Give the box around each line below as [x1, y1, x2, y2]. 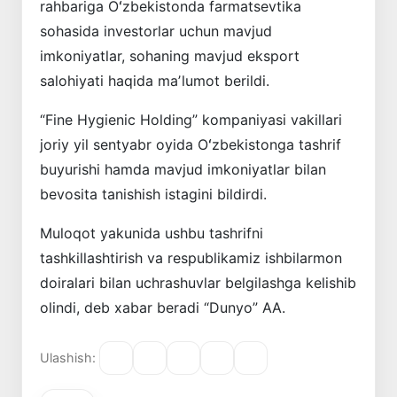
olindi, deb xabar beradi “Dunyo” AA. [40, 298, 285, 316]
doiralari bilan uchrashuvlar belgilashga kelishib [40, 273, 356, 292]
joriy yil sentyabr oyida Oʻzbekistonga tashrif [40, 135, 341, 153]
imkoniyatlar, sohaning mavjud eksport [40, 46, 300, 65]
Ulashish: [40, 350, 96, 366]
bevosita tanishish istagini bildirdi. [40, 184, 267, 203]
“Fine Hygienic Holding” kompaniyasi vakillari [40, 110, 342, 128]
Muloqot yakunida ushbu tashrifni [40, 223, 263, 242]
